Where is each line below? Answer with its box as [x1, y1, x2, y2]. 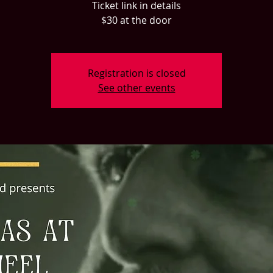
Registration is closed [87, 66, 186, 80]
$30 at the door [101, 13, 172, 27]
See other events [97, 81, 175, 94]
